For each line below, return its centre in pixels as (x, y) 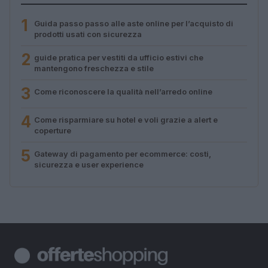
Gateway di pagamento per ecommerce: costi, (123, 154)
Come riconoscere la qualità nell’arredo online (123, 92)
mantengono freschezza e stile (94, 68)
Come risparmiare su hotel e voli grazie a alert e (126, 120)
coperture (53, 131)
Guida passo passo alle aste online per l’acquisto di (134, 24)
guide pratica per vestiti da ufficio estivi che (119, 58)
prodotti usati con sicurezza (88, 34)
